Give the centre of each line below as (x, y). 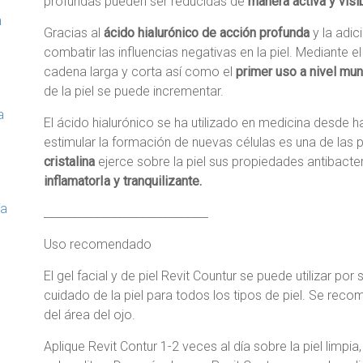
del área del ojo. (90, 315)
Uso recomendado (98, 244)
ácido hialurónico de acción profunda (207, 33)
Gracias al (74, 33)
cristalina (69, 162)
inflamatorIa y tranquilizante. (123, 181)
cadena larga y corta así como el (140, 72)
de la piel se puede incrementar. (134, 91)
